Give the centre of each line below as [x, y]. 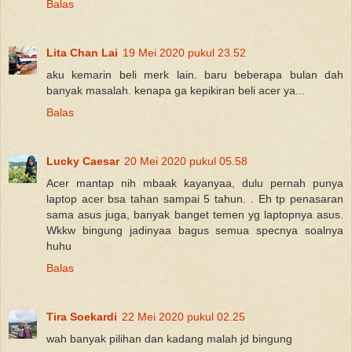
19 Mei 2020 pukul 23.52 [184, 52]
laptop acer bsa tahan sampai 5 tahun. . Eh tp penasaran [195, 198]
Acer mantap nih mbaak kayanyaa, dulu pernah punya [195, 183]
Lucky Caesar [83, 161]
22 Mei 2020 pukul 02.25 [183, 316]
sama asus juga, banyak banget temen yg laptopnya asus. [195, 214]
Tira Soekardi [82, 316]
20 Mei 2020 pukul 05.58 [186, 161]
